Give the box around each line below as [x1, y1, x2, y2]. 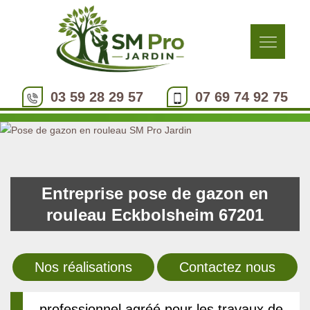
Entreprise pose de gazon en [42, 184, 268, 203]
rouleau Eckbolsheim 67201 [46, 206, 264, 224]
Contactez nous [179, 259, 275, 275]
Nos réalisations [35, 259, 132, 275]
